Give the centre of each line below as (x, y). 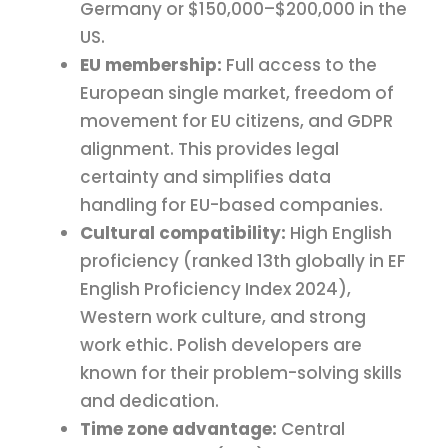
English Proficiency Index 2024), (215, 289)
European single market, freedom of (237, 93)
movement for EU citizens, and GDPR (236, 121)
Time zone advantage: (178, 429)
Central (311, 429)
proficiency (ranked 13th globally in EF (243, 261)
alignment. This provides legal (209, 149)
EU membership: (151, 65)
